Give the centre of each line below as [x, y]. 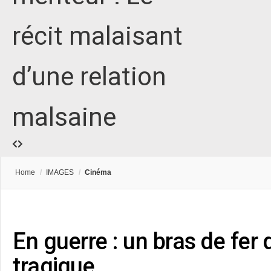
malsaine [64, 117]
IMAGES [60, 173]
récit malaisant [97, 36]
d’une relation [89, 77]
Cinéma [98, 173]
